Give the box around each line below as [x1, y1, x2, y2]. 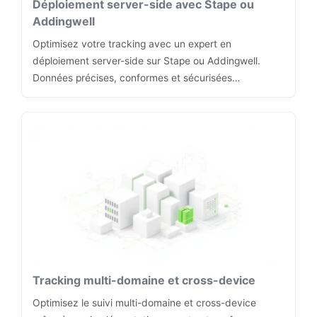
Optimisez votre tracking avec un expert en [33, 38, 231, 50]
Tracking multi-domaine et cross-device [33, 273, 255, 288]
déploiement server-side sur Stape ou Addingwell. [33, 55, 260, 67]
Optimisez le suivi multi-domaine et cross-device [33, 297, 256, 309]
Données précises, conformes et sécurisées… [33, 72, 240, 83]
